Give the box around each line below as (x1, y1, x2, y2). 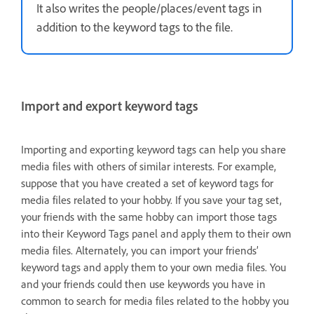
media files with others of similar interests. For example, (21, 159, 276, 173)
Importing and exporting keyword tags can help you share (21, 142, 286, 156)
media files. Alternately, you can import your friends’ (21, 243, 259, 257)
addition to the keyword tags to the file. (36, 19, 233, 35)
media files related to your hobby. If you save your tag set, (21, 193, 282, 207)
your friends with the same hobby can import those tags (21, 210, 277, 224)
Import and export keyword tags (21, 98, 198, 115)
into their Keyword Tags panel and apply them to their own (21, 226, 292, 240)
